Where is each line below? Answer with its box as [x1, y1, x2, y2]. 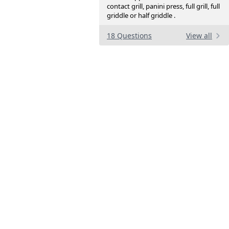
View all [186, 31, 212, 41]
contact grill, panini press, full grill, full [107, 2, 220, 11]
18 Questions [107, 31, 152, 41]
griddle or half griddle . [107, 11, 175, 20]
